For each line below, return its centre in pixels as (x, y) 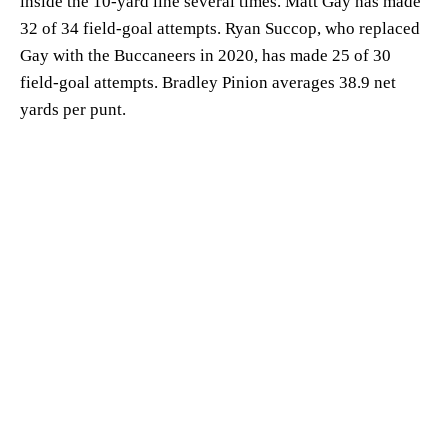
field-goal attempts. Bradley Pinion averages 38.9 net (208, 82)
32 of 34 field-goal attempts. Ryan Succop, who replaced (220, 28)
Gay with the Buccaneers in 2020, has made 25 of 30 (205, 55)
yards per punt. (73, 109)
